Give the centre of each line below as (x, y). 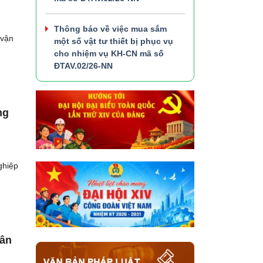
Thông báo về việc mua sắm (110, 28)
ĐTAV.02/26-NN (83, 65)
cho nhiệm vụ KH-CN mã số (109, 53)
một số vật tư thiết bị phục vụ (114, 41)
